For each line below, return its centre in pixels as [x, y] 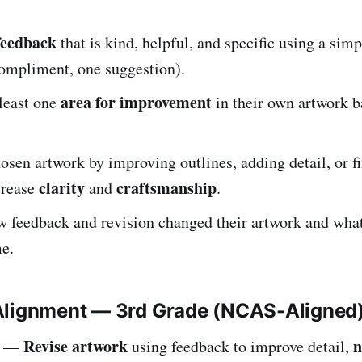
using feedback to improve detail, [240, 346]
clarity [62, 187]
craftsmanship [166, 187]
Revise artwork [76, 346]
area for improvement [136, 102]
